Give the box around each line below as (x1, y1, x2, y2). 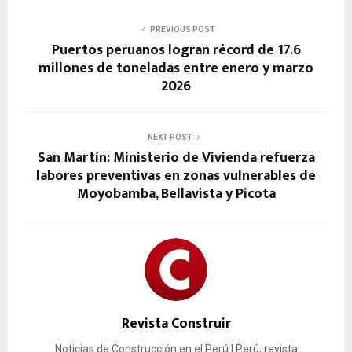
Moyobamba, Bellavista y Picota (76, 182, 276, 207)
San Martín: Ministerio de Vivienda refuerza (37, 146, 315, 170)
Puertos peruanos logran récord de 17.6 (51, 38, 301, 63)
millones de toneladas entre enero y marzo (38, 57, 313, 81)
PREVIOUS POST (149, 25, 215, 35)
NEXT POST (147, 133, 192, 142)
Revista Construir (121, 312, 231, 336)
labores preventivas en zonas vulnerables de (36, 164, 316, 189)
